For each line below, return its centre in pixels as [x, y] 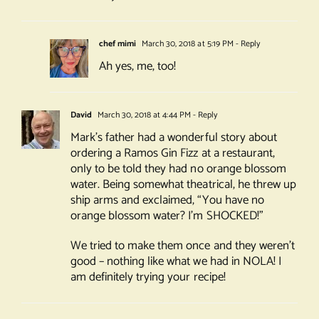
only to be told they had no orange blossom [178, 169]
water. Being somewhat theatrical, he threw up [183, 185]
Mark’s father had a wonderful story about [173, 138]
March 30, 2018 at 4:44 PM [143, 115]
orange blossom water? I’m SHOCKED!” [167, 216]
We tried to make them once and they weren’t [182, 246]
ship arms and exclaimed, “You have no [167, 200]
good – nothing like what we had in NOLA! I [176, 262]
